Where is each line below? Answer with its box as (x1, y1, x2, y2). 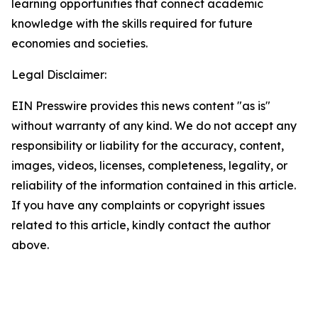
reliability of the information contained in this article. (11, 178, 296, 192)
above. (11, 238, 49, 252)
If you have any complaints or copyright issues (11, 198, 265, 212)
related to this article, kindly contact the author (11, 218, 270, 232)
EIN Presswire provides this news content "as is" (11, 99, 270, 113)
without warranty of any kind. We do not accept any (11, 119, 297, 133)
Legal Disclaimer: (11, 67, 106, 82)
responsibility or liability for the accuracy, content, (11, 138, 284, 153)
